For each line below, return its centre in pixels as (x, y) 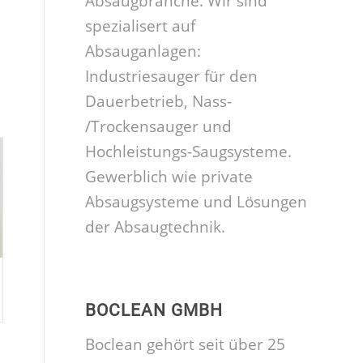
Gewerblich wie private (169, 177)
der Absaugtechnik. (156, 227)
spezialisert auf (141, 26)
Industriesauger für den (172, 77)
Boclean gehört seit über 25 (186, 345)
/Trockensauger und (159, 127)
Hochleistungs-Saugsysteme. (189, 152)
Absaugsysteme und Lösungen (196, 202)
